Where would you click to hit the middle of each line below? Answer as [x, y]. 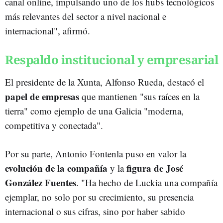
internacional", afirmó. [48, 30]
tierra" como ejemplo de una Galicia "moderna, [94, 111]
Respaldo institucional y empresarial [111, 59]
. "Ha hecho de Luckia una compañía [147, 182]
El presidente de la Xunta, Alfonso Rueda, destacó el [105, 82]
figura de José [155, 168]
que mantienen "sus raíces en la [139, 96]
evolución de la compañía [56, 168]
